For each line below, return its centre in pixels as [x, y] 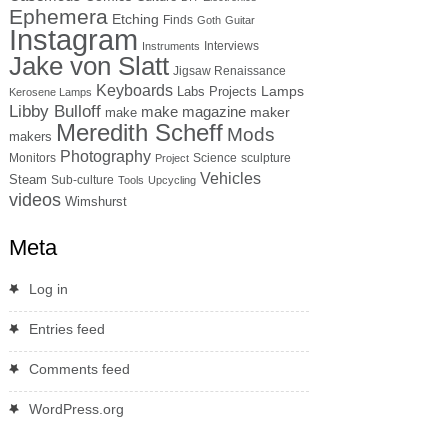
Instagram [73, 39]
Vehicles [230, 177]
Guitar [239, 19]
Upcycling [171, 179]
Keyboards [134, 90]
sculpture [265, 157]
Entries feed [66, 328]
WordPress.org [76, 408]
